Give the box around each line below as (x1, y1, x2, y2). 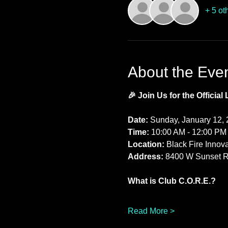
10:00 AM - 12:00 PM (149, 128, 226, 136)
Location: (127, 140, 164, 149)
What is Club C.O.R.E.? (127, 177, 216, 185)
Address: (127, 152, 163, 161)
